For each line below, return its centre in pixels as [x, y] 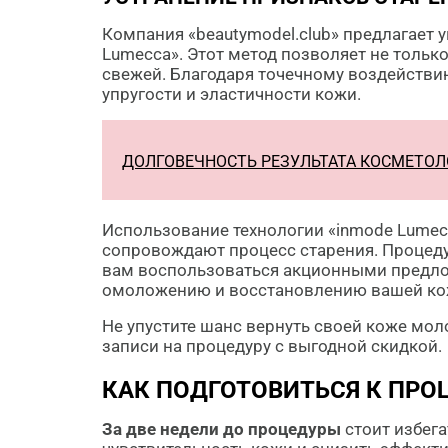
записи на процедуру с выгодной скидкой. [272, 346]
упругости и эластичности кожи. [231, 94]
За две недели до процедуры [221, 429]
